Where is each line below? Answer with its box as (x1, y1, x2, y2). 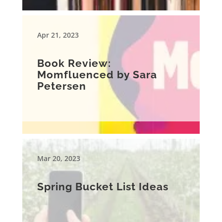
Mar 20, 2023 (37, 154, 80, 164)
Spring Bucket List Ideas (37, 180, 168, 193)
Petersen (37, 80, 86, 93)
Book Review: (37, 57, 111, 70)
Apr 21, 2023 (37, 30, 79, 40)
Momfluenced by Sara (37, 68, 157, 81)
